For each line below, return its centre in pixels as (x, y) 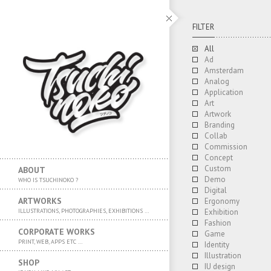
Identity (217, 245)
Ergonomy (222, 201)
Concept (219, 158)
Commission (226, 147)
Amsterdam (224, 70)
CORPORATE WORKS (57, 231)
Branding (220, 125)
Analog (217, 81)
